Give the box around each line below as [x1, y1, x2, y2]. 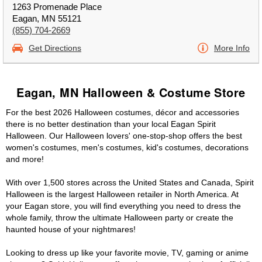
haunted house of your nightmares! [6, 225, 136, 234]
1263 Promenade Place [12, 2, 102, 12]
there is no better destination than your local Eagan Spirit [6, 119, 216, 129]
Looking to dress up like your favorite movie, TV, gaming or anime [6, 248, 249, 257]
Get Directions [29, 43, 81, 53]
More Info [214, 43, 250, 53]
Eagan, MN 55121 [12, 13, 81, 23]
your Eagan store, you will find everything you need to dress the [6, 201, 241, 211]
